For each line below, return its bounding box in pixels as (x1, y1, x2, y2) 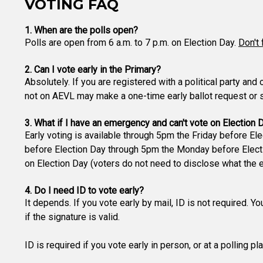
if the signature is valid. (25, 211, 120, 222)
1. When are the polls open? (25, 25, 138, 36)
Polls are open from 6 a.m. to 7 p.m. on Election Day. (25, 37, 238, 48)
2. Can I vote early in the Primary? (25, 64, 161, 75)
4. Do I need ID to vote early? (25, 185, 144, 196)
